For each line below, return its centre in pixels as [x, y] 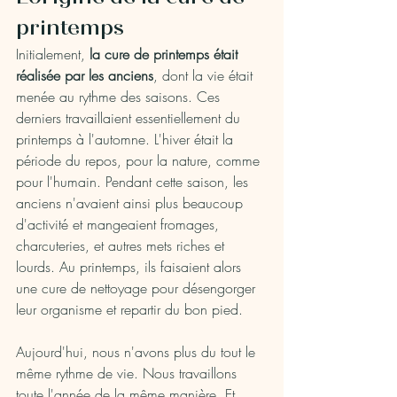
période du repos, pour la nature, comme [140, 161]
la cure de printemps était [166, 54]
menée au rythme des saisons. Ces [120, 97]
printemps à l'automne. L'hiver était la [127, 140]
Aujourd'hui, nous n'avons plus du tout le [138, 352]
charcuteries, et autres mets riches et [122, 246]
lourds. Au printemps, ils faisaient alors [131, 267]
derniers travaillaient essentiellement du [130, 118]
